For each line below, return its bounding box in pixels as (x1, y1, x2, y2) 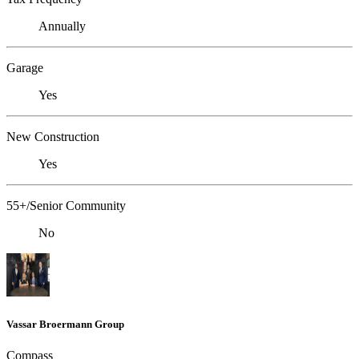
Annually (38, 19, 86, 34)
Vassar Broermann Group (6, 317, 124, 330)
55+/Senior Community (6, 199, 126, 213)
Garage (6, 61, 43, 75)
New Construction (6, 130, 99, 144)
